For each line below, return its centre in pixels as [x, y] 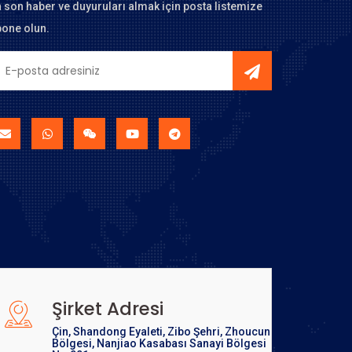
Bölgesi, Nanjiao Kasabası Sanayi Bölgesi [159, 343]
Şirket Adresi [107, 309]
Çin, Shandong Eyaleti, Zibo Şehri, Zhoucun [161, 332]
